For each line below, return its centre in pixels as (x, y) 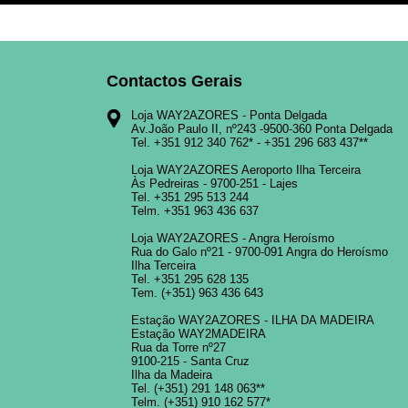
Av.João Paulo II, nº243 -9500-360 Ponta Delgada (262, 129)
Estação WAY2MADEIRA (199, 334)
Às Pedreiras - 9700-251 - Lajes (214, 184)
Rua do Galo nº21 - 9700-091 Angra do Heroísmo (260, 252)
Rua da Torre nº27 (178, 348)
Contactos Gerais (174, 82)
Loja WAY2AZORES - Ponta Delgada (229, 116)
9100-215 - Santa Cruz (190, 362)
